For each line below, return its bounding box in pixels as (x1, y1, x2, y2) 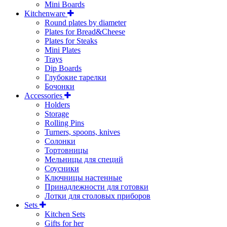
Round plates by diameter (45, 18, 126, 27)
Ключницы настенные (45, 173, 122, 182)
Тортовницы (45, 145, 88, 155)
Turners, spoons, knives (45, 127, 120, 136)
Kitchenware (24, 9, 67, 18)
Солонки (45, 136, 75, 145)
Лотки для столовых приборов (45, 191, 150, 200)
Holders (45, 100, 70, 109)
